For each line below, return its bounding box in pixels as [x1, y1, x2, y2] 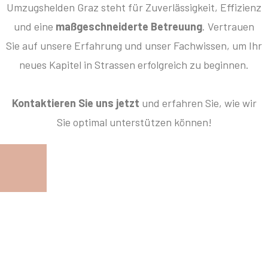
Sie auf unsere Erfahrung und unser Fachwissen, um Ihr [6, 39, 262, 53]
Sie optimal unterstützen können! [56, 115, 212, 129]
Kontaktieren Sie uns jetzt [11, 96, 139, 110]
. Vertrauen [202, 20, 254, 33]
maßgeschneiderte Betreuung [56, 20, 202, 33]
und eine [14, 20, 56, 33]
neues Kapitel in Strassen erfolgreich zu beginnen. [19, 58, 249, 72]
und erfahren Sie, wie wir [139, 96, 257, 110]
